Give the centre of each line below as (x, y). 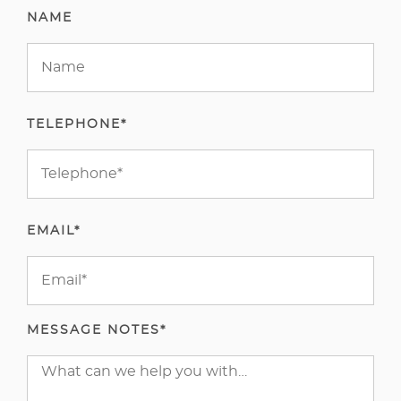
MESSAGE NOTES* (97, 330)
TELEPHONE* (77, 124)
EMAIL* (54, 230)
